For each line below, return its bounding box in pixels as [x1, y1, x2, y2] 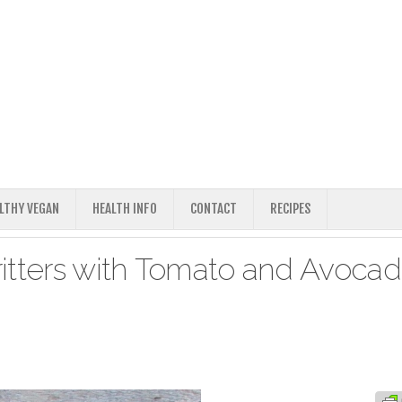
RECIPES [270, 200, 310, 217]
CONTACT [190, 200, 237, 217]
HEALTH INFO [92, 200, 157, 217]
